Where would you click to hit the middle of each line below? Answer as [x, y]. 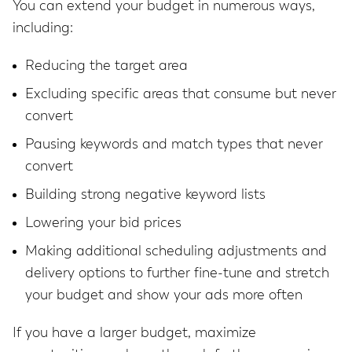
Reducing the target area [106, 66]
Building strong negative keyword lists [145, 195]
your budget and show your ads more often [164, 296]
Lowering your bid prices [103, 224]
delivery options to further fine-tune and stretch [177, 274]
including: [43, 29]
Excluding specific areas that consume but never [181, 95]
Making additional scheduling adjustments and [176, 252]
